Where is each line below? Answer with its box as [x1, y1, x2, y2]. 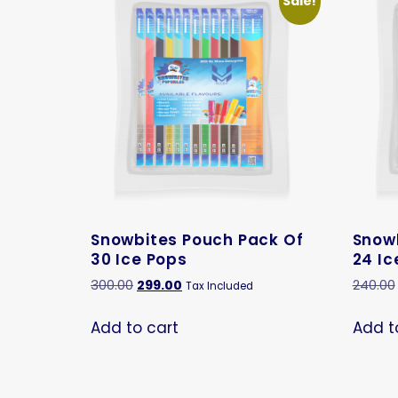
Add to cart [91, 316, 179, 338]
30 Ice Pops [91, 248, 187, 270]
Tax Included [186, 279, 253, 294]
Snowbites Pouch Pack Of [91, 228, 304, 251]
